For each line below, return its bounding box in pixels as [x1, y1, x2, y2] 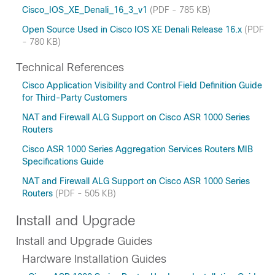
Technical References [16, 61, 124, 74]
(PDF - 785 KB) [150, 5, 211, 15]
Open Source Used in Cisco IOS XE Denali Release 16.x [22, 25, 244, 34]
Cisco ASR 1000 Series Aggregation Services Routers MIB [22, 144, 253, 154]
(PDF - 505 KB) [55, 188, 116, 198]
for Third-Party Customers [22, 93, 127, 103]
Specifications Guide [22, 157, 104, 166]
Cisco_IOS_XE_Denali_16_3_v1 [22, 5, 150, 15]
